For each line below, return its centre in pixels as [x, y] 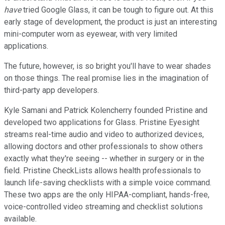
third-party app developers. [51, 90]
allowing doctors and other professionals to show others [103, 146]
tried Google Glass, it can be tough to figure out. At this [118, 10]
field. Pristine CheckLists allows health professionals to [102, 170]
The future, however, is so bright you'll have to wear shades [107, 66]
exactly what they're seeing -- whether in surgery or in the [104, 158]
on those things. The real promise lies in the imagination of [106, 78]
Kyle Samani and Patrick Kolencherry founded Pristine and [106, 110]
